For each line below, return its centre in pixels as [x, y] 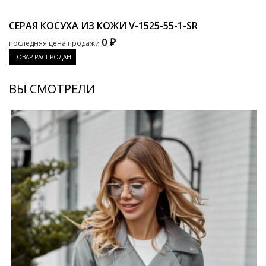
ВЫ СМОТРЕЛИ [52, 89]
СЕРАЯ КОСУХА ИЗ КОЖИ [69, 26]
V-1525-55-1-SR [163, 26]
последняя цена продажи [54, 43]
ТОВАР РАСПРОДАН [42, 57]
